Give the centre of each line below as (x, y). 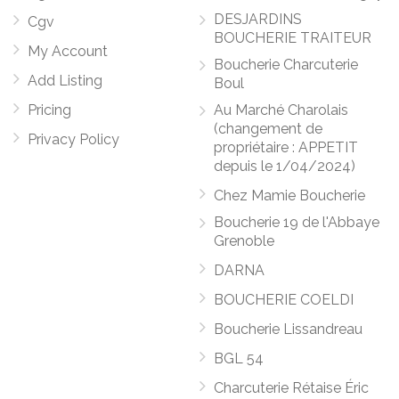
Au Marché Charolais (281, 110)
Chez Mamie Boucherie (289, 195)
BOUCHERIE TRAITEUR (293, 38)
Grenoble (244, 241)
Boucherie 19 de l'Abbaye (297, 222)
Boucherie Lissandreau (288, 329)
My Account (68, 51)
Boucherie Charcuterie (286, 65)
